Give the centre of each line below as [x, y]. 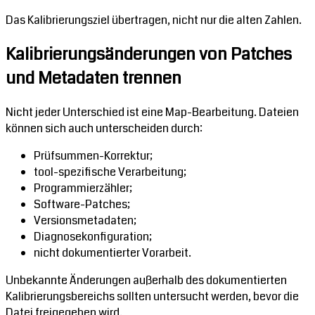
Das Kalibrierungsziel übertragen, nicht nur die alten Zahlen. [154, 20]
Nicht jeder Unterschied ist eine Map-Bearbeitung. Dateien [152, 112]
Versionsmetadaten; [85, 220]
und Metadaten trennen [94, 78]
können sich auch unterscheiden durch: [104, 128]
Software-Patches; [82, 204]
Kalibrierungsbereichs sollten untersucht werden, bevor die [152, 296]
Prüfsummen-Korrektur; [93, 155]
